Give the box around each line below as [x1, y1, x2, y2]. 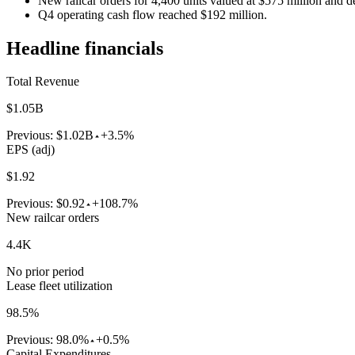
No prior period [6, 265, 84, 279]
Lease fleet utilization [6, 279, 113, 293]
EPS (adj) [6, 143, 55, 157]
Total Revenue [6, 74, 79, 89]
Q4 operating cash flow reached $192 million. [38, 7, 267, 21]
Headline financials [6, 37, 163, 59]
